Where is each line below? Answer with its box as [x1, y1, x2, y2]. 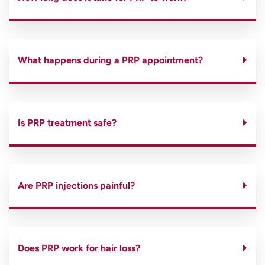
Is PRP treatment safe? [18, 117, 117, 129]
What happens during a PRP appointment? [18, 54, 203, 66]
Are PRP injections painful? [18, 180, 135, 192]
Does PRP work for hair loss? [18, 243, 140, 254]
